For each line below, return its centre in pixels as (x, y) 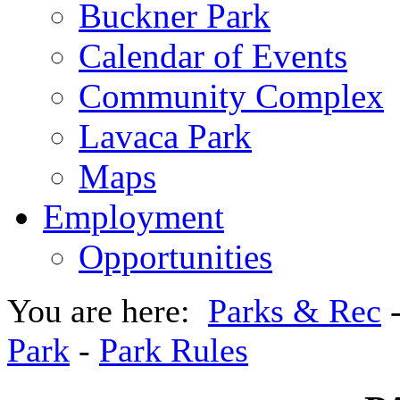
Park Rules (174, 350)
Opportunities (175, 256)
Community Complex (231, 96)
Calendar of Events (213, 55)
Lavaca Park (165, 136)
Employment (133, 216)
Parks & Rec (295, 310)
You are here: (108, 310)
